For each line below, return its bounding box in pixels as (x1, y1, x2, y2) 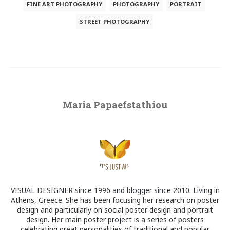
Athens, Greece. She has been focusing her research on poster (11, 195, 219, 205)
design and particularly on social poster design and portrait (17, 205, 213, 215)
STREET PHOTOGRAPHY (79, 17, 149, 26)
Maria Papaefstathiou (63, 99, 167, 111)
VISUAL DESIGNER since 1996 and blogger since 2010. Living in (10, 185, 220, 196)
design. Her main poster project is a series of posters (26, 215, 204, 225)
